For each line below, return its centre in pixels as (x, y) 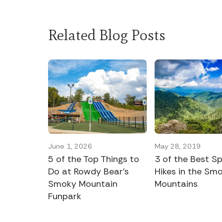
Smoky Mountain (83, 184)
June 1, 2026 (70, 146)
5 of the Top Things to (94, 159)
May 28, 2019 (178, 146)
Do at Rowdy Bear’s (88, 171)
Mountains (176, 184)
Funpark (65, 196)
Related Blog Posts (107, 35)
